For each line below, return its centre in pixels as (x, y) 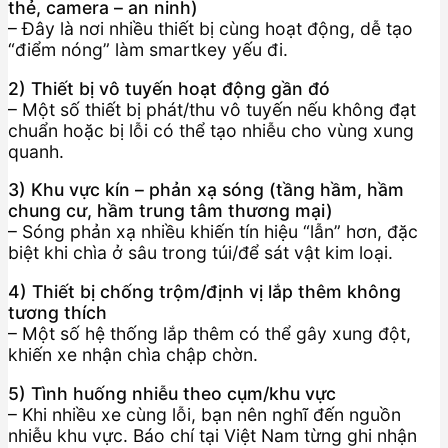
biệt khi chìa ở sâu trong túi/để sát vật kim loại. (200, 253)
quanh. (36, 151)
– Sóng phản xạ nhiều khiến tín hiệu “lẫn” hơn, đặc (213, 232)
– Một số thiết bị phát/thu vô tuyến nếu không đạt (212, 109)
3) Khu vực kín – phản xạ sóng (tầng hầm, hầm (206, 190)
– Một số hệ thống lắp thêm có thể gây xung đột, (209, 333)
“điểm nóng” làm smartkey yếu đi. (148, 50)
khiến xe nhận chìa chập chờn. (133, 354)
